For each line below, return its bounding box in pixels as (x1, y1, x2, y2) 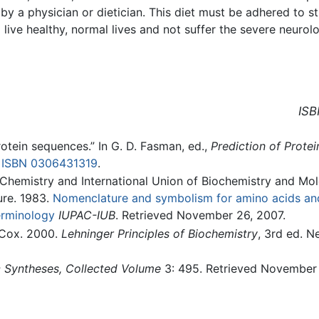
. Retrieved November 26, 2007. (115, 208, 286, 223)
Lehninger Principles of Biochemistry (61, 226, 258, 241)
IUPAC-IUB (58, 208, 115, 223)
